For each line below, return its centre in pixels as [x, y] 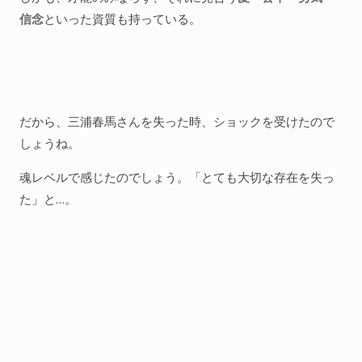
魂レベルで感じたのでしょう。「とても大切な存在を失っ [177, 177]
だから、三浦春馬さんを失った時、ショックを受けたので [177, 121]
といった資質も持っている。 [122, 19]
